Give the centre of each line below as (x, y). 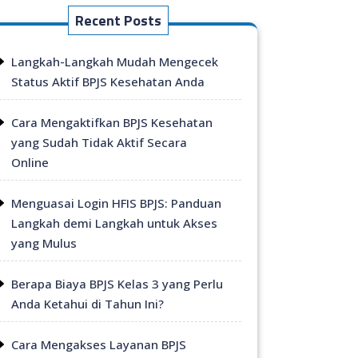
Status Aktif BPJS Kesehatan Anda (108, 81)
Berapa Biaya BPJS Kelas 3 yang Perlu (117, 283)
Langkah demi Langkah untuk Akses (114, 223)
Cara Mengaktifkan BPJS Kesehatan (112, 122)
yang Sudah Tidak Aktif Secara (99, 142)
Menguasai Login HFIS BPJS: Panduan (116, 203)
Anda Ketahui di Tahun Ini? (88, 303)
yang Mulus (44, 243)
